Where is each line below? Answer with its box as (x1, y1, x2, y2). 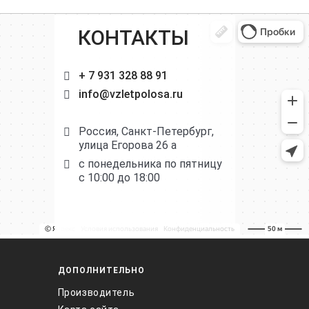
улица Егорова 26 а (78, 139, 177, 152)
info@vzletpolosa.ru (78, 88, 183, 101)
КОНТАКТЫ (77, 26, 189, 50)
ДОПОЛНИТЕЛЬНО (57, 266, 145, 276)
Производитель (57, 287, 135, 299)
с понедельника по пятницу (78, 157, 222, 171)
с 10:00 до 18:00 (78, 171, 160, 185)
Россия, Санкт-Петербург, (78, 125, 214, 139)
